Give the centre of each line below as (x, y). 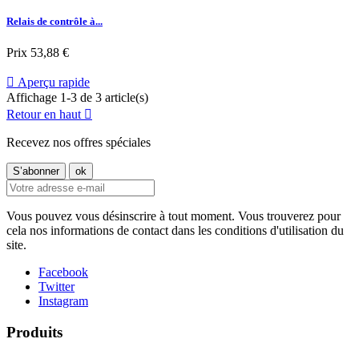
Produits (34, 332)
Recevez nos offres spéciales (79, 142)
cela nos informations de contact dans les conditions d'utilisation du (175, 230)
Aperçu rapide (52, 82)
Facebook (63, 272)
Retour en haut (45, 114)
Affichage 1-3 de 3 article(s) (77, 97)
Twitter (56, 286)
